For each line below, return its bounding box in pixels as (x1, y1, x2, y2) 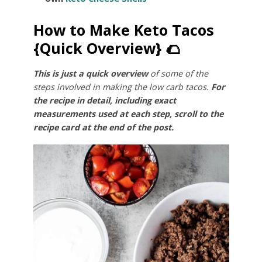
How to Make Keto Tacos (33, 20, 214, 40)
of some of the (147, 68, 208, 80)
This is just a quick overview (33, 68, 148, 80)
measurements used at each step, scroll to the (33, 108, 223, 120)
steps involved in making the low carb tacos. (33, 81, 211, 93)
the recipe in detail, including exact (33, 95, 176, 106)
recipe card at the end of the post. (33, 122, 174, 133)
